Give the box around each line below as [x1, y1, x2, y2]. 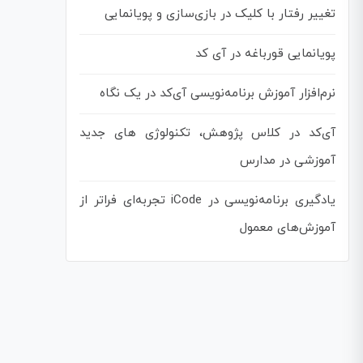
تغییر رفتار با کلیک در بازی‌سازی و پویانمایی [104, 5, 335, 23]
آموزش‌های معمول [239, 219, 335, 237]
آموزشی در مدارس [239, 152, 335, 169]
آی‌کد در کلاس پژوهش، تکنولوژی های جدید [79, 124, 335, 142]
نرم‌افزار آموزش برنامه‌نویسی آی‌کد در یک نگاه [99, 84, 335, 102]
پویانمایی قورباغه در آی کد [194, 45, 335, 62]
